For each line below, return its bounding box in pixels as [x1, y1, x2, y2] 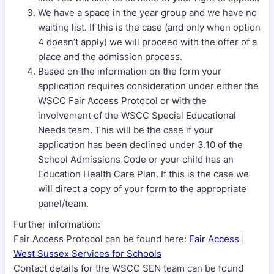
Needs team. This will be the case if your [38, 124, 213, 136]
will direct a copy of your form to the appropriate [38, 183, 246, 195]
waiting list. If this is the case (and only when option [38, 21, 261, 34]
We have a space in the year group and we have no [38, 7, 257, 19]
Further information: [13, 218, 100, 231]
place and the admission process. [38, 51, 182, 63]
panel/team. [38, 198, 89, 210]
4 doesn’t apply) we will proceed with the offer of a [38, 36, 257, 48]
